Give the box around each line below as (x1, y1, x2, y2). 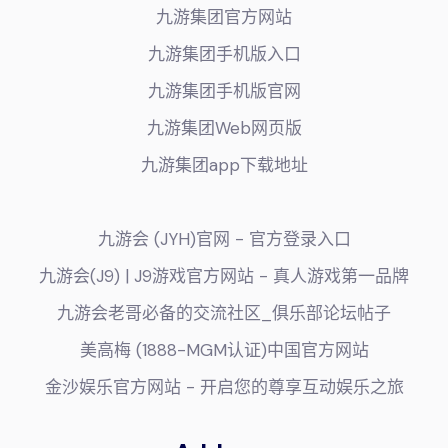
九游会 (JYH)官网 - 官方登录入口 (97, 227, 351, 250)
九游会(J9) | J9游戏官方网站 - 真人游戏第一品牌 (39, 264, 409, 287)
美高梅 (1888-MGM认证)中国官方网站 (79, 338, 369, 361)
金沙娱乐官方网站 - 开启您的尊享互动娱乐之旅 (44, 375, 404, 398)
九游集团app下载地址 (140, 153, 308, 176)
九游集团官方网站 (156, 5, 292, 28)
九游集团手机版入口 (147, 42, 301, 65)
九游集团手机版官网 (147, 79, 301, 102)
